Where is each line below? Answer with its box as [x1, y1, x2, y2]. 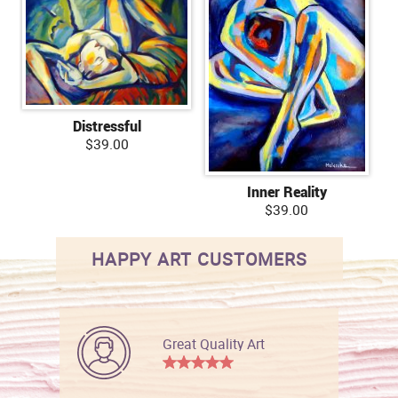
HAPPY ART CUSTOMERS [91, 246, 307, 271]
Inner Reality [246, 181, 327, 202]
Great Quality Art [163, 333, 266, 354]
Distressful [73, 115, 142, 136]
